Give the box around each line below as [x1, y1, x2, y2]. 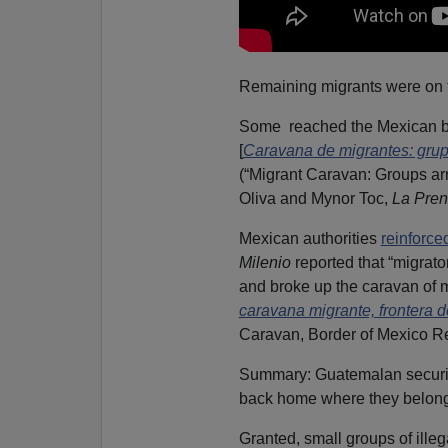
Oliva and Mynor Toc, [238, 189, 392, 207]
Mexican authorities [238, 229, 381, 247]
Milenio [238, 253, 295, 271]
